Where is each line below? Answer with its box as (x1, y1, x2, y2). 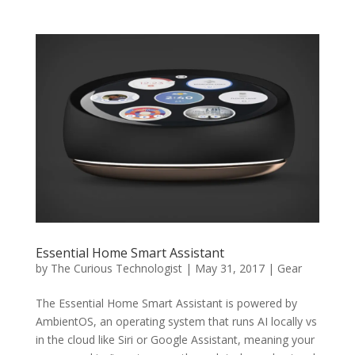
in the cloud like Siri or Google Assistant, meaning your (35, 332, 315, 348)
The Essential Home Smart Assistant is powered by (35, 296, 297, 311)
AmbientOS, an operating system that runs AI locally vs (35, 314, 317, 330)
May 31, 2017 (194, 261, 265, 277)
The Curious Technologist (50, 261, 182, 277)
